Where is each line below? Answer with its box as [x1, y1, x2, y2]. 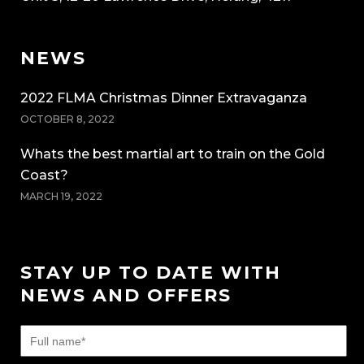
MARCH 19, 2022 [20, 190, 102, 202]
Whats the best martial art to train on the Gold [20, 146, 325, 162]
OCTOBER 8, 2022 [20, 113, 115, 125]
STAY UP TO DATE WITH [20, 262, 281, 284]
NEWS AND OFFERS [20, 284, 232, 306]
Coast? [20, 167, 68, 183]
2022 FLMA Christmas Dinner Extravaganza [20, 90, 307, 106]
